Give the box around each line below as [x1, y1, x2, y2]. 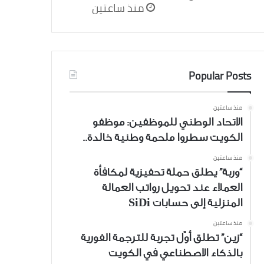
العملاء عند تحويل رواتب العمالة [101, 181, 242, 194]
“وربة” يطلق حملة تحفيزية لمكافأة [93, 166, 242, 179]
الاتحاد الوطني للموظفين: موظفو [91, 115, 242, 129]
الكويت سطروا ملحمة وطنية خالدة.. [82, 131, 242, 144]
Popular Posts [188, 66, 251, 86]
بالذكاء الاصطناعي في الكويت [108, 246, 242, 260]
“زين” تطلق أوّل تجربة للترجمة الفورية [80, 231, 242, 245]
